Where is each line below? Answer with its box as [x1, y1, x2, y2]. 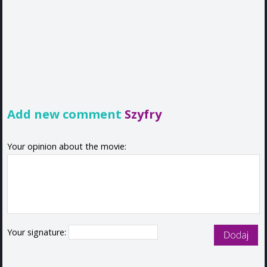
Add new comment [7, 105, 125, 122]
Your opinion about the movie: [7, 140, 126, 152]
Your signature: [7, 226, 69, 238]
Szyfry [125, 105, 162, 122]
